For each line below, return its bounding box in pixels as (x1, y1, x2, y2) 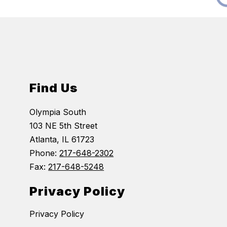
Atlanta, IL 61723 (29, 134, 95, 144)
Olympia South (29, 106, 87, 117)
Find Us (29, 80, 78, 95)
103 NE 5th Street (29, 120, 98, 131)
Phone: (29, 147, 60, 158)
